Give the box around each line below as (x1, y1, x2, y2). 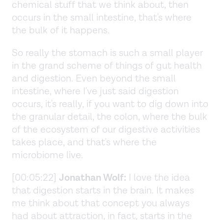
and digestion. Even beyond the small (12, 72, 176, 85)
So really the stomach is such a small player (12, 46, 203, 59)
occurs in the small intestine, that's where (12, 11, 192, 24)
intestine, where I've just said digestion (12, 84, 179, 98)
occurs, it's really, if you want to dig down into (12, 97, 208, 110)
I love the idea (126, 171, 190, 184)
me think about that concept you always (12, 196, 190, 210)
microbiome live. (12, 148, 83, 162)
